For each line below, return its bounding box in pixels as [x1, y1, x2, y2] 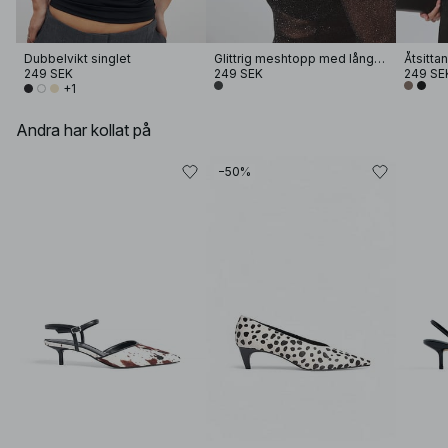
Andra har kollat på [16, 119, 151, 140]
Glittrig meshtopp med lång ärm [373, 50, 385, 66]
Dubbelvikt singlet [24, 50, 131, 66]
